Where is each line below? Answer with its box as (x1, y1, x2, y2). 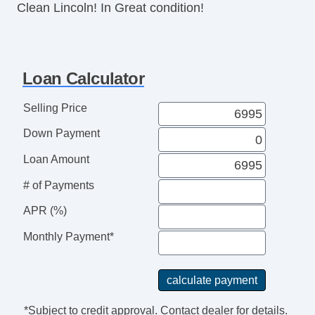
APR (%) (22, 205, 67, 217)
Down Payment (22, 127, 100, 140)
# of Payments (22, 179, 94, 191)
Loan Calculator (22, 68, 144, 88)
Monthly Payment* (22, 231, 114, 243)
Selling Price (22, 101, 87, 114)
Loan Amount (22, 153, 89, 165)
